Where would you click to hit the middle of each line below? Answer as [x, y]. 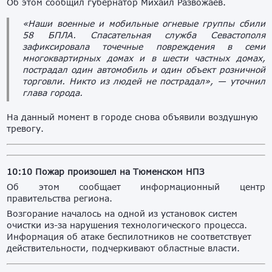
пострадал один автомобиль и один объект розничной [144, 70]
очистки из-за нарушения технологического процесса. [127, 225]
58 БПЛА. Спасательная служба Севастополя [144, 35]
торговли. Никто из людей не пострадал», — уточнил [144, 81]
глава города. [53, 93]
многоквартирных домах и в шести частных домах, [144, 58]
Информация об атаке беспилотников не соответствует [129, 237]
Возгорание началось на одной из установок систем [122, 214]
